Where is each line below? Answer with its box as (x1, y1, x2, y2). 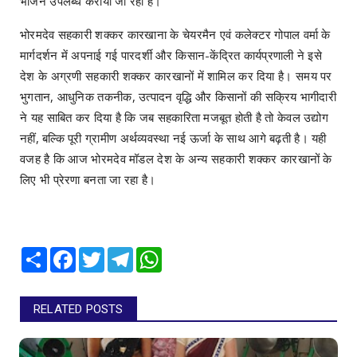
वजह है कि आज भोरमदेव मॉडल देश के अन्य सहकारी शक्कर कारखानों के (20, 150, 332, 167)
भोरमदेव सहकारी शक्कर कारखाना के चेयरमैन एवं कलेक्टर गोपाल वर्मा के (20, 25, 331, 42)
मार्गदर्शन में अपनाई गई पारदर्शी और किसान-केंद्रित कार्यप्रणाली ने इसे (20, 46, 322, 63)
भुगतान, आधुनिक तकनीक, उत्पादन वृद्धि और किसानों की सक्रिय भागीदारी (20, 88, 336, 104)
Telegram (133, 245, 180, 261)
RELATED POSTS (33, 301, 124, 316)
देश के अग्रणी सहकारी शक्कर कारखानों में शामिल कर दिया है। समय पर (20, 67, 332, 84)
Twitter (104, 245, 139, 261)
